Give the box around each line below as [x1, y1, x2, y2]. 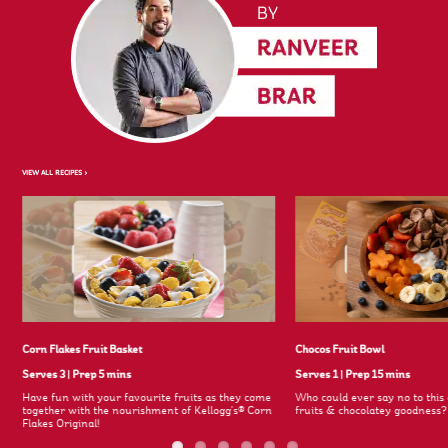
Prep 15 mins [345, 368, 411, 383]
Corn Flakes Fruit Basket [22, 343, 143, 358]
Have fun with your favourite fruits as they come [22, 391, 272, 406]
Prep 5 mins [72, 368, 132, 383]
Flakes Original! [22, 417, 100, 432]
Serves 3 [22, 368, 68, 383]
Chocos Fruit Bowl [295, 343, 385, 358]
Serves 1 [295, 368, 341, 383]
